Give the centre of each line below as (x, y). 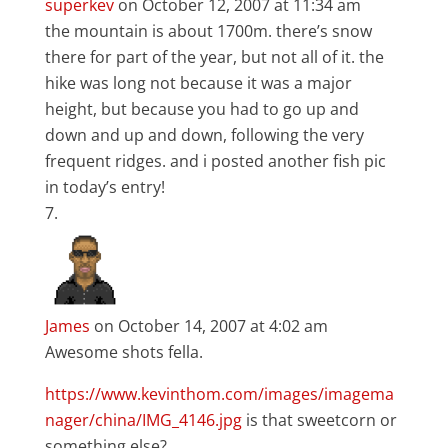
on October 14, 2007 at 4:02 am (210, 326)
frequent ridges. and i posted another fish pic (215, 161)
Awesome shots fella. (123, 352)
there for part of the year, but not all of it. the (214, 57)
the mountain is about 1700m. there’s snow (208, 31)
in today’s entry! (104, 187)
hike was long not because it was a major (198, 83)
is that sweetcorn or (319, 420)
